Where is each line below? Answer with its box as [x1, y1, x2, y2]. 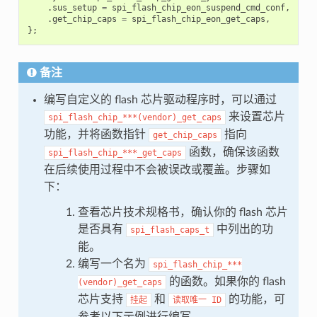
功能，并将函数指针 [43, 128, 149, 140]
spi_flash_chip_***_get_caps [47, 147, 182, 158]
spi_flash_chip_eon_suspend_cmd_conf [111, 2, 285, 13]
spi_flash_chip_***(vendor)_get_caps [47, 112, 221, 122]
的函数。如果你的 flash [166, 275, 286, 287]
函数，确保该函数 [185, 146, 279, 158]
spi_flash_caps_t [129, 224, 209, 235]
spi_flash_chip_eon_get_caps [131, 13, 265, 24]
